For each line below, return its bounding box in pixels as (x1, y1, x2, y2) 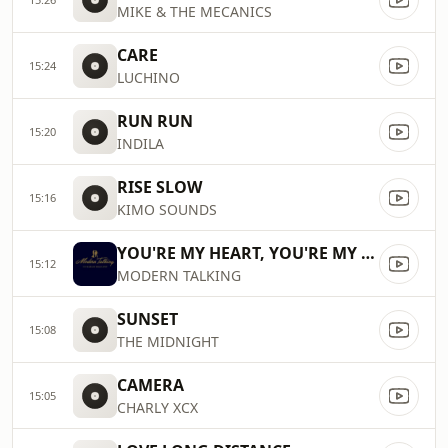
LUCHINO (117, 68, 180, 87)
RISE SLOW (117, 176, 202, 198)
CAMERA (117, 374, 184, 396)
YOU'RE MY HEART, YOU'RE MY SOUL (361, 242, 375, 264)
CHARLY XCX (117, 398, 198, 417)
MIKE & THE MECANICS (117, 2, 272, 21)
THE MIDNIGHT (117, 332, 219, 351)
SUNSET (117, 308, 178, 330)
